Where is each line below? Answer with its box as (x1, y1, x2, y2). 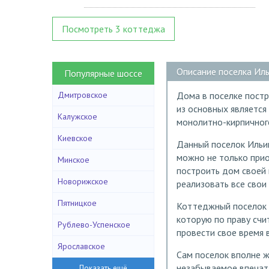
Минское (58, 154, 89, 165)
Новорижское (58, 176, 108, 187)
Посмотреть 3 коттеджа (62, 23, 165, 35)
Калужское (58, 111, 97, 122)
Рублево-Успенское (58, 219, 130, 230)
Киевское (58, 133, 92, 144)
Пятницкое (58, 198, 97, 208)
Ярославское (58, 241, 105, 252)
